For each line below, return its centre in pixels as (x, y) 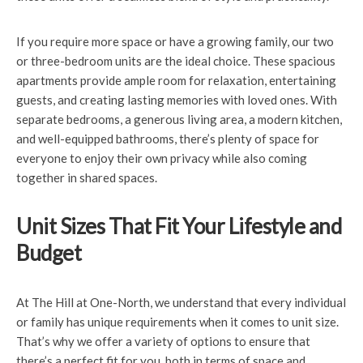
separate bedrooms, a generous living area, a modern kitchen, (179, 119)
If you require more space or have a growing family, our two (175, 41)
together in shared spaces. (87, 177)
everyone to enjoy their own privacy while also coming (162, 158)
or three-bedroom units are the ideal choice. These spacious (176, 61)
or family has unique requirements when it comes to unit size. (177, 322)
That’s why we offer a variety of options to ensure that (163, 341)
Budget (49, 253)
